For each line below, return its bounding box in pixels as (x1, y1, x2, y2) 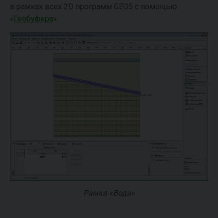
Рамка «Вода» (83, 188, 135, 198)
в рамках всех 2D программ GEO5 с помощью (10, 2, 177, 11)
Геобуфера (14, 14, 53, 23)
